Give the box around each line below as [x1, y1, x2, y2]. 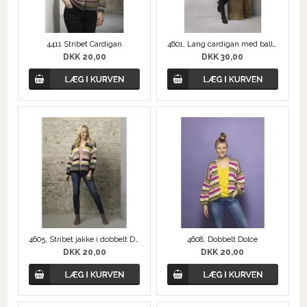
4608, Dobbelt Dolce [187, 234, 258, 244]
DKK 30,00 [201, 52, 244, 62]
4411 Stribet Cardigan [47, 40, 123, 49]
